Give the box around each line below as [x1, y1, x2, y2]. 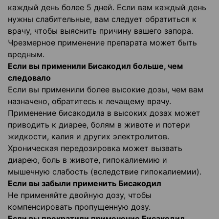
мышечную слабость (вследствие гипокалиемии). [8, 167, 201, 177]
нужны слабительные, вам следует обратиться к [8, 14, 197, 24]
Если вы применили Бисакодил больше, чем [8, 61, 183, 71]
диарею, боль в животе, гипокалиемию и [8, 155, 167, 165]
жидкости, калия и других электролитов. [8, 131, 169, 142]
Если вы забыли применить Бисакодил [8, 178, 161, 189]
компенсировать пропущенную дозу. [8, 202, 151, 212]
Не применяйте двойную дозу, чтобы [8, 190, 152, 200]
